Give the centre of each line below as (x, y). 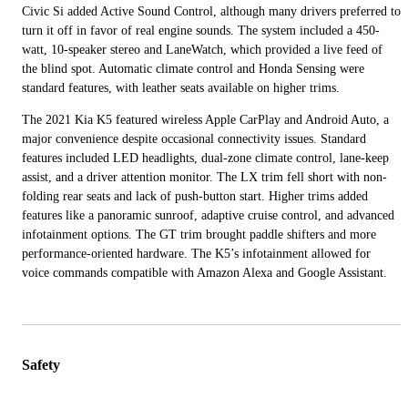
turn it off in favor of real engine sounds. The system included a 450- (201, 30)
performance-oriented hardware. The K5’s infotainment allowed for (196, 253)
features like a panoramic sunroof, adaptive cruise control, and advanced (208, 215)
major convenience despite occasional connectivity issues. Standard (194, 138)
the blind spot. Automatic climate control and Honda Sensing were (193, 68)
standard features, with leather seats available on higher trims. (181, 87)
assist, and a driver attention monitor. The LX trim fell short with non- (204, 177)
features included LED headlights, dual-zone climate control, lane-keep (205, 158)
